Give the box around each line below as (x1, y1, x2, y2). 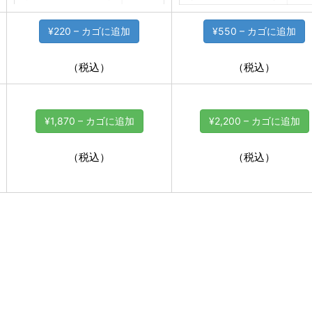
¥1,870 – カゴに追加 (44, 114, 134, 127)
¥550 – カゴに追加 (212, 24, 296, 37)
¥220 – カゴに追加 (48, 24, 130, 37)
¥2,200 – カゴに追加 (208, 114, 300, 127)
